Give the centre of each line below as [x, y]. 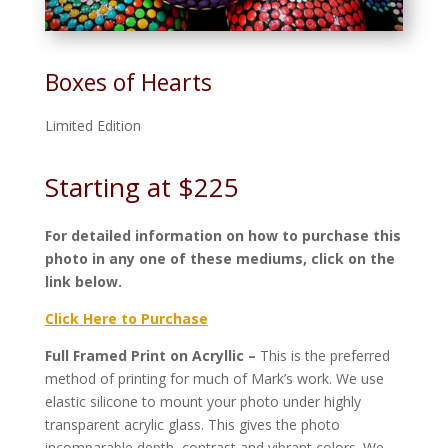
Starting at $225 [141, 186]
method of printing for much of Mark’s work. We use [214, 378]
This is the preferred [324, 355]
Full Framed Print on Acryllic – [152, 355]
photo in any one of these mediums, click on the [219, 258]
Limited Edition [92, 125]
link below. [83, 281]
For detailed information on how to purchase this [222, 235]
